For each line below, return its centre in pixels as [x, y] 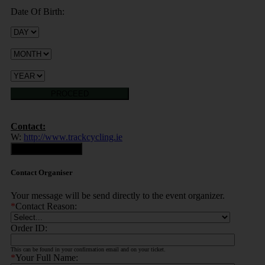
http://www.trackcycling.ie [73, 137]
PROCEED [70, 93]
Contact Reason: [46, 206]
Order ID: [29, 228]
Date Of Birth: [38, 11]
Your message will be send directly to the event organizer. [118, 196]
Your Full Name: [47, 258]
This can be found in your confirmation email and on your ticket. [88, 250]
